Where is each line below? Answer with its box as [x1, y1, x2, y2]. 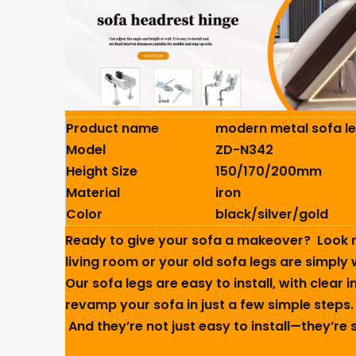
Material [66, 184, 120, 202]
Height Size [66, 162, 137, 180]
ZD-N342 [215, 141, 273, 159]
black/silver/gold [215, 205, 328, 223]
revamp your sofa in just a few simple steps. [65, 296, 354, 314]
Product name [66, 119, 159, 137]
